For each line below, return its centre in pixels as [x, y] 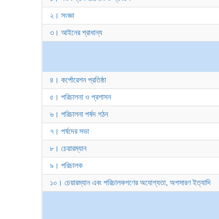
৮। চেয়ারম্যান [68, 148]
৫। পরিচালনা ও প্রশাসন [80, 97]
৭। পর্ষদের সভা [69, 131]
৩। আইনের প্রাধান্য [76, 33]
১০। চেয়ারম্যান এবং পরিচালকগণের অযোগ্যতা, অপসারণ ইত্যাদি [130, 183]
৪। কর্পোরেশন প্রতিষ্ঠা [78, 80]
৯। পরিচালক [66, 165]
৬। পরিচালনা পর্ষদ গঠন [79, 114]
